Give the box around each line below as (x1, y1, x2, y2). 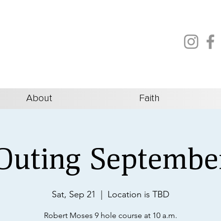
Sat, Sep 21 (52, 189, 96, 200)
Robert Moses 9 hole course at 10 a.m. (44, 211, 177, 220)
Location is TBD (108, 189, 169, 200)
